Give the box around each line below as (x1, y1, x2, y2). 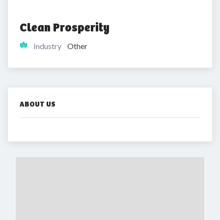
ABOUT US (20, 100, 55, 109)
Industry (33, 41, 61, 51)
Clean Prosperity (20, 20, 110, 35)
